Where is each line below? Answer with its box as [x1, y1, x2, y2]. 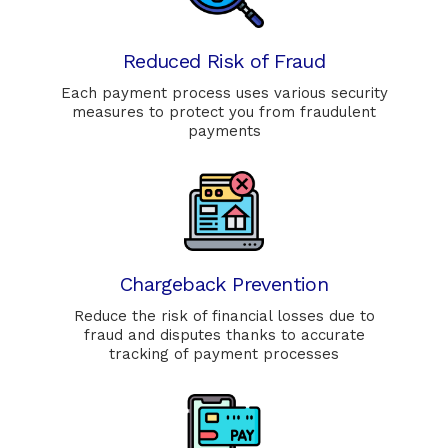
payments [187, 122, 261, 141]
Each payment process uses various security [60, 84, 388, 103]
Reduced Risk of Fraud [122, 49, 326, 74]
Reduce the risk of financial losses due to [73, 307, 375, 326]
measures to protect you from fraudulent [72, 103, 376, 122]
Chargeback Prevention [119, 272, 329, 297]
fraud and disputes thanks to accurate [83, 326, 365, 345]
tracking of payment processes [109, 345, 339, 364]
